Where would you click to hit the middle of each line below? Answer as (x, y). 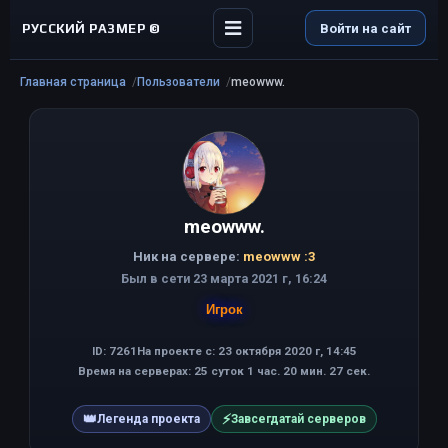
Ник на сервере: (188, 256)
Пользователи (178, 82)
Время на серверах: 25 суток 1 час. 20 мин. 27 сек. (224, 371)
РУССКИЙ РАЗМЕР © (91, 28)
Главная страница (73, 82)
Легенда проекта (148, 419)
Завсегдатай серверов (298, 419)
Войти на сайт (365, 28)
